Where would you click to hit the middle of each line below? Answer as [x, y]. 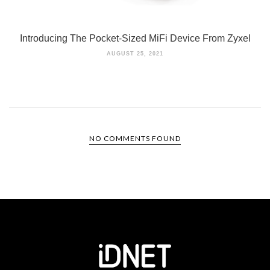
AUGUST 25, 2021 [135, 54]
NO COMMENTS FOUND [135, 139]
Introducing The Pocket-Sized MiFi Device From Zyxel [135, 39]
